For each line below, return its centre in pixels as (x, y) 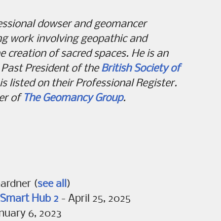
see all (52, 184)
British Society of (141, 69)
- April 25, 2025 (95, 199)
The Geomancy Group (73, 98)
